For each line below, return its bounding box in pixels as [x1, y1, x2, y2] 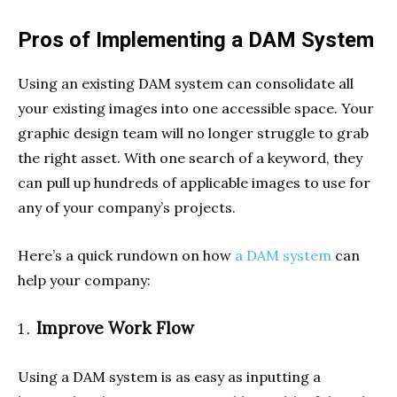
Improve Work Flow [36, 316, 194, 339]
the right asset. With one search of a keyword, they [18, 148, 362, 167]
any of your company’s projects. [18, 198, 236, 216]
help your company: [18, 270, 151, 289]
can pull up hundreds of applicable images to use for [18, 173, 370, 191]
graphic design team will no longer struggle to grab [18, 123, 369, 142]
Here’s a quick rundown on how [18, 245, 231, 264]
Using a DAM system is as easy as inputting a [18, 367, 321, 385]
